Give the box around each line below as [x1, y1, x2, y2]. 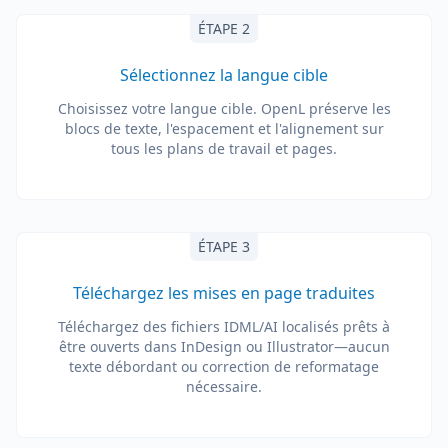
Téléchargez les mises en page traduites [73, 282, 375, 304]
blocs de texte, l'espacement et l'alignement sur [64, 119, 384, 138]
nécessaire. [186, 377, 262, 396]
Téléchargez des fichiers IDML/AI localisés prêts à [58, 317, 390, 336]
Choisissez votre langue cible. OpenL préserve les [57, 99, 391, 118]
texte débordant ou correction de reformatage [69, 357, 379, 376]
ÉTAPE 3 [198, 237, 250, 256]
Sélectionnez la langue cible [120, 64, 328, 86]
